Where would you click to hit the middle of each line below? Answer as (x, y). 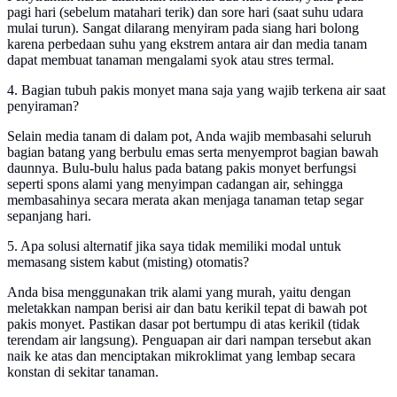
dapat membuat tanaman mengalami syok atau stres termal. (171, 60)
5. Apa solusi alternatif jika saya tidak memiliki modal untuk (174, 246)
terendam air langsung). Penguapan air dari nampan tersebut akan (189, 340)
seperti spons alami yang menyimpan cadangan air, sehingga (175, 184)
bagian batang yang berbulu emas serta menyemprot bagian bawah (193, 152)
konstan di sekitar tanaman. (83, 372)
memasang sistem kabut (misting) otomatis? (128, 262)
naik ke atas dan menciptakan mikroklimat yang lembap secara (181, 356)
